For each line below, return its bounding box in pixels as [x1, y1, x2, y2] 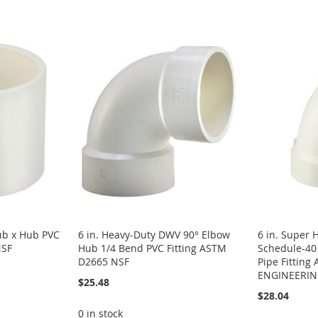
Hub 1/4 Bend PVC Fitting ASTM [77, 241, 226, 255]
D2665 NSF [77, 254, 129, 268]
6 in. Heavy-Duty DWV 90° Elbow [77, 227, 230, 241]
